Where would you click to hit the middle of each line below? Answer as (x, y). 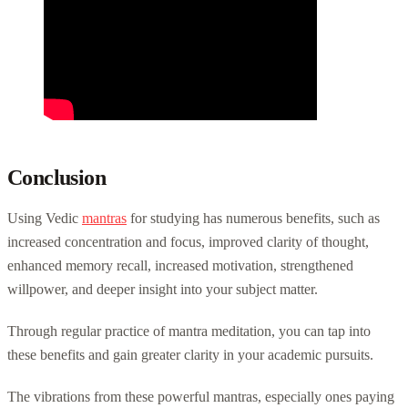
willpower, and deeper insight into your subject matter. (163, 289)
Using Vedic (45, 218)
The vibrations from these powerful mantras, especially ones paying (201, 396)
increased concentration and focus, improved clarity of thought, (188, 241)
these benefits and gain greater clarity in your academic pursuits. (190, 354)
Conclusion (56, 177)
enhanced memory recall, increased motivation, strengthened (180, 265)
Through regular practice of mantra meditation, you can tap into (189, 331)
